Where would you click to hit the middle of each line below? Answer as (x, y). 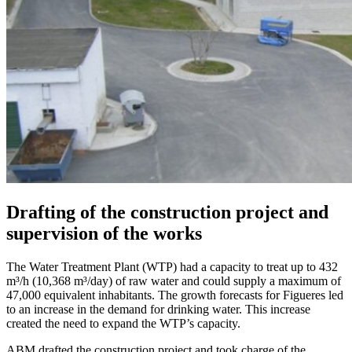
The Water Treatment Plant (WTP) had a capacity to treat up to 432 (172, 266)
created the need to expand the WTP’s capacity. (123, 323)
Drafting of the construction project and (167, 212)
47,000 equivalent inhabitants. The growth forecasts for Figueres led (175, 295)
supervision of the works (104, 233)
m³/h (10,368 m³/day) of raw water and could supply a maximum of (174, 280)
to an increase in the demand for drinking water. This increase (158, 309)
